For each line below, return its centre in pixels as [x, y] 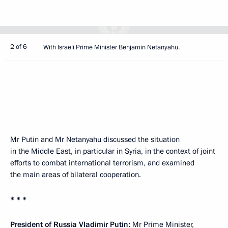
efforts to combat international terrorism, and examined [102, 163]
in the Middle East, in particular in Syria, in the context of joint [113, 151]
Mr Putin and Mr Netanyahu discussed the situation [95, 139]
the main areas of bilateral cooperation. [76, 175]
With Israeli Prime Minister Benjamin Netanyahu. [111, 47]
